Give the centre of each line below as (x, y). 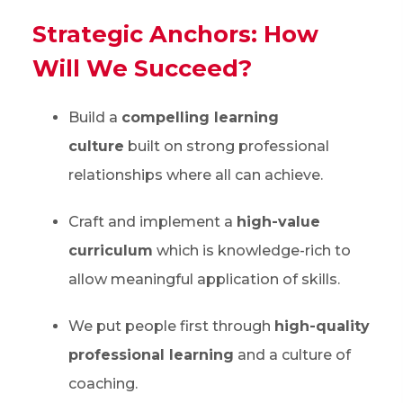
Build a (94, 117)
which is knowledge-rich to (251, 251)
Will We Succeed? (142, 68)
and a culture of (292, 355)
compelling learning (200, 117)
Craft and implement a (152, 222)
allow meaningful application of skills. (204, 279)
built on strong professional (226, 146)
